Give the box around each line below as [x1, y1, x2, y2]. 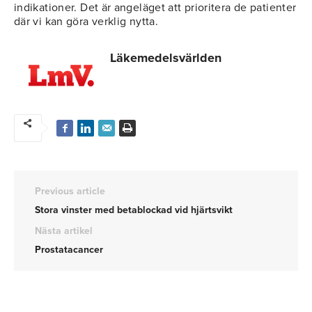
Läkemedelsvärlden [110, 49, 221, 65]
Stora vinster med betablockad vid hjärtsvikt [35, 203, 233, 216]
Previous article [35, 185, 105, 197]
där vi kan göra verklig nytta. [14, 15, 159, 29]
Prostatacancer [35, 243, 103, 256]
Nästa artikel [35, 224, 93, 237]
